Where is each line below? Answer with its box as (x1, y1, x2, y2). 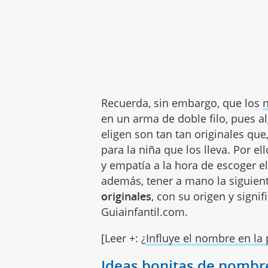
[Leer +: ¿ (101, 231, 147, 246)
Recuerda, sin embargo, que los (101, 96, 263, 111)
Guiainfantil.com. (101, 205, 188, 220)
